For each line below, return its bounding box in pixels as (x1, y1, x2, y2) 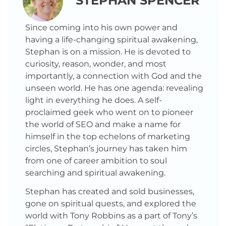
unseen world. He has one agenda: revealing (25, 83, 203, 93)
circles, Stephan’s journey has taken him (25, 144, 187, 153)
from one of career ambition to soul (25, 156, 167, 165)
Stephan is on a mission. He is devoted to (25, 47, 191, 56)
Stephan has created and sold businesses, (25, 186, 194, 196)
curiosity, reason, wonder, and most (25, 59, 166, 69)
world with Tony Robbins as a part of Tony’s (25, 210, 197, 220)
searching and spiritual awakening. (25, 168, 165, 178)
